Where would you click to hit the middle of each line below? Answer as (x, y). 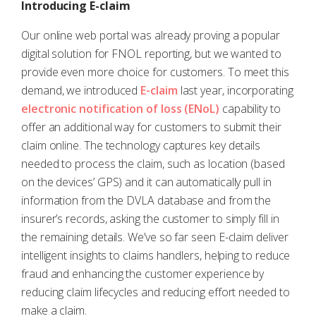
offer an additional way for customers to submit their (151, 127)
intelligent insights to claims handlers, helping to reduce (156, 255)
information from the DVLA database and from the (146, 200)
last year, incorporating (235, 90)
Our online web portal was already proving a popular (151, 35)
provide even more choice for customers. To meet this (155, 72)
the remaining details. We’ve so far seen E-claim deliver (155, 237)
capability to (250, 109)
